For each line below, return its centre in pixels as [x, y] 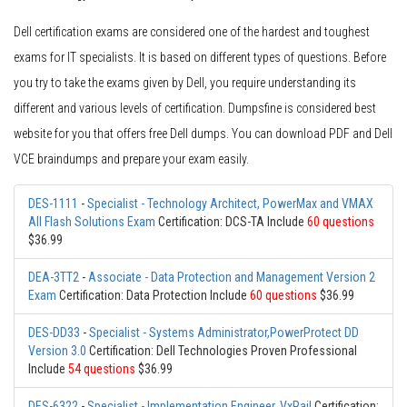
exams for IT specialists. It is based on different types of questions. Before [200, 58]
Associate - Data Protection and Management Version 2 [232, 278]
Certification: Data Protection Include [153, 296]
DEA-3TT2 [54, 278]
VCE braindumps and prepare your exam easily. [131, 159]
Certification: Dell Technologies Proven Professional [222, 351]
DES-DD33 [54, 333]
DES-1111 [53, 204]
